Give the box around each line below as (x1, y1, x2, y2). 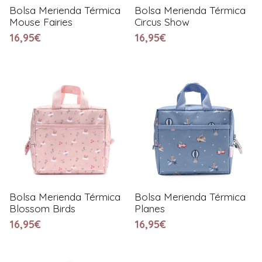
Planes (135, 202, 165, 215)
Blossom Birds (9, 202, 75, 215)
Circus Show (135, 15, 189, 28)
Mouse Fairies (9, 15, 73, 28)
